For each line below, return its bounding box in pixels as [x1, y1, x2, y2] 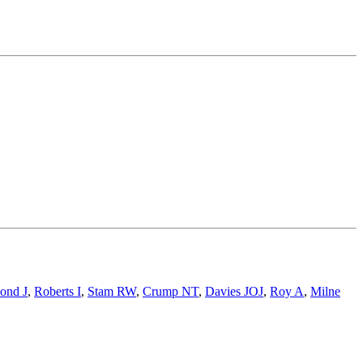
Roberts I [34, 284, 81, 298]
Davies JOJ [205, 284, 263, 298]
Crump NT [143, 284, 199, 298]
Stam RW [88, 284, 136, 298]
